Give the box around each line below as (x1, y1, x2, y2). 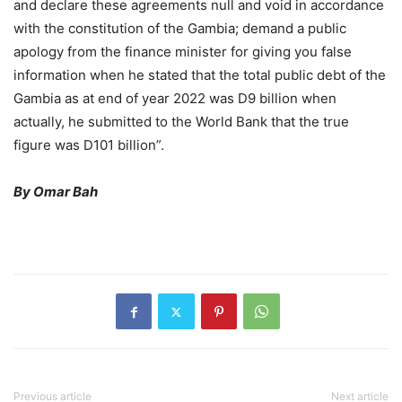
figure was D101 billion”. (13, 136, 164, 154)
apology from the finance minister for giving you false (13, 43, 352, 61)
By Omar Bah (13, 183, 98, 201)
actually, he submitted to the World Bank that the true (13, 113, 349, 131)
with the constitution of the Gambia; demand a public (13, 20, 346, 38)
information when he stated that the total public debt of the (13, 66, 386, 84)
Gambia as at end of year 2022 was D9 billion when (13, 90, 336, 108)
